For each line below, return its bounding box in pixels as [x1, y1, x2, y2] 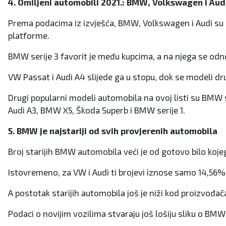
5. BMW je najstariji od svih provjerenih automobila [8, 126, 217, 136]
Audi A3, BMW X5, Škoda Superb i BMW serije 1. [8, 105, 185, 116]
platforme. [8, 30, 49, 41]
